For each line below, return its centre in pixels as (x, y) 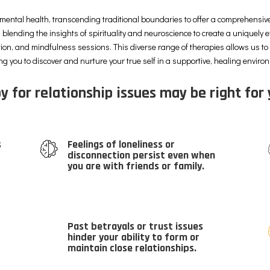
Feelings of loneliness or (121, 145)
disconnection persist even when (141, 155)
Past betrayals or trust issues (135, 227)
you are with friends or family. (136, 166)
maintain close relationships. (132, 248)
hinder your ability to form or (133, 237)
